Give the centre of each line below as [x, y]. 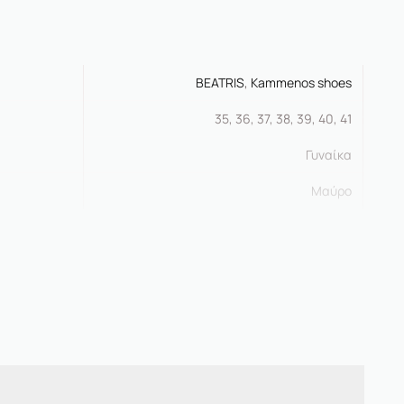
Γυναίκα [329, 155]
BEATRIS [220, 83]
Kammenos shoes [302, 83]
